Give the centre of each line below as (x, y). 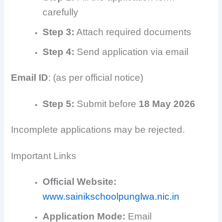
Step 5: (59, 104)
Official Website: (80, 182)
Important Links (44, 156)
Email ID (30, 77)
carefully (61, 12)
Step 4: (59, 52)
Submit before (107, 104)
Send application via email (132, 52)
